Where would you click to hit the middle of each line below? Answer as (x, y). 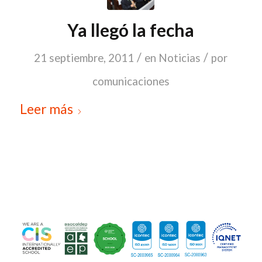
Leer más (46, 109)
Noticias (180, 58)
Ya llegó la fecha (131, 30)
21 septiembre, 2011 (84, 58)
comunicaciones (131, 81)
